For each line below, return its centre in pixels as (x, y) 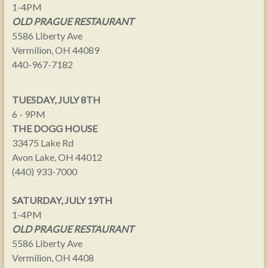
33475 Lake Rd (42, 143)
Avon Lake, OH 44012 (57, 157)
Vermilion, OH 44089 (55, 50)
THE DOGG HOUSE (54, 128)
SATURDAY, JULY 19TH (62, 200)
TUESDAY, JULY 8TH (56, 100)
